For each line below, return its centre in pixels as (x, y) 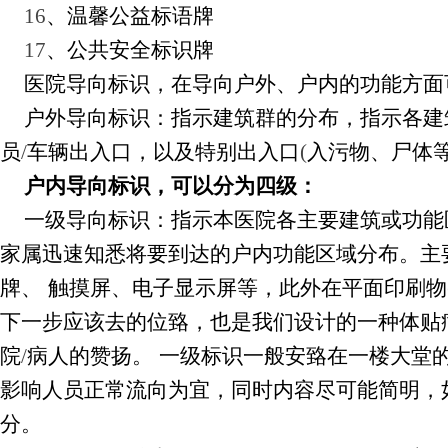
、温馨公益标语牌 (130, 16)
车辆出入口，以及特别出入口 (163, 152)
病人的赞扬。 (90, 356)
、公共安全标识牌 (130, 50)
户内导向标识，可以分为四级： (171, 186)
